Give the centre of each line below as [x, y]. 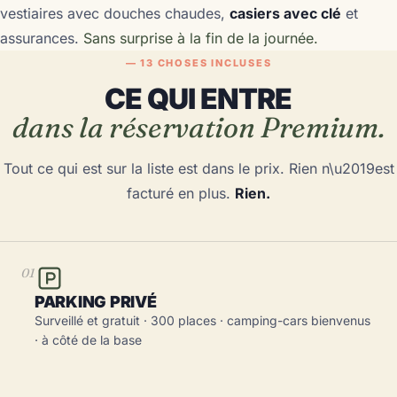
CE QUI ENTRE [198, 99]
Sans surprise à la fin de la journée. [201, 38]
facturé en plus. [181, 193]
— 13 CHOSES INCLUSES [198, 63]
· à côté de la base [88, 340]
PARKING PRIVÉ [96, 302]
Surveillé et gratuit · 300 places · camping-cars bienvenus [202, 320]
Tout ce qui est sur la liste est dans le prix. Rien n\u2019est [198, 168]
